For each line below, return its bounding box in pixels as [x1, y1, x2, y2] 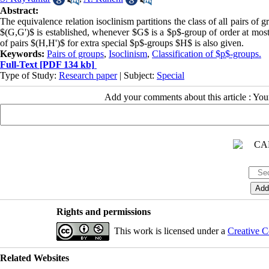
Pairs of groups [47, 49, 104, 59]
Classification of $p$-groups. [152, 49, 261, 59]
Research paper [59, 70, 117, 81]
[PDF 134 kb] [37, 59, 94, 70]
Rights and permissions [56, 207, 151, 217]
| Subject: [117, 70, 157, 81]
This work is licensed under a [113, 226, 228, 237]
